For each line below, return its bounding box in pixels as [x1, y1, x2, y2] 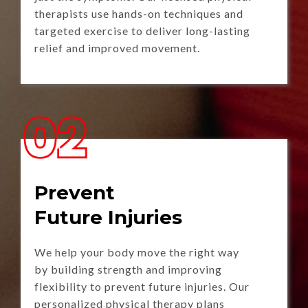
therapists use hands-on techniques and [34, 7, 243, 20]
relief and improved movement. [34, 41, 200, 54]
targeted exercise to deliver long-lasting [34, 24, 250, 37]
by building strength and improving [34, 263, 222, 276]
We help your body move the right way [34, 245, 239, 258]
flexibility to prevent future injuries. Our [34, 280, 250, 293]
